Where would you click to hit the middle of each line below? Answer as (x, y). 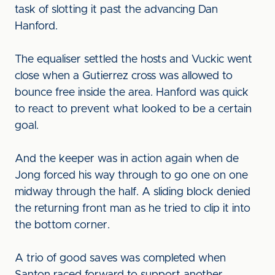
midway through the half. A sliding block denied (133, 192)
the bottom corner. (62, 225)
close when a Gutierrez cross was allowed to (124, 76)
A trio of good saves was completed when (120, 258)
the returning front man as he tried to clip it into (133, 209)
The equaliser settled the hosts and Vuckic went (134, 60)
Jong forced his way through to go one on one (131, 176)
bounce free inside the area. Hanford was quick (132, 93)
